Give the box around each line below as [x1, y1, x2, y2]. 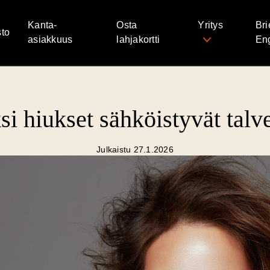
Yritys [198, 20, 223, 30]
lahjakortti [116, 34, 160, 45]
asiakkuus [28, 34, 73, 45]
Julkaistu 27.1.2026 [96, 145, 174, 154]
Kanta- [28, 20, 57, 30]
